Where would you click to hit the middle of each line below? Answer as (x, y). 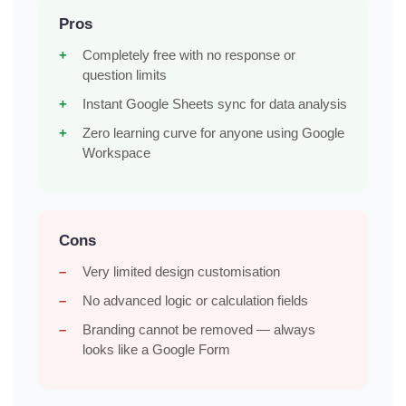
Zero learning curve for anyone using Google (213, 133)
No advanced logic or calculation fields (195, 301)
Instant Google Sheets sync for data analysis (215, 104)
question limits (125, 75)
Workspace (116, 153)
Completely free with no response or (189, 55)
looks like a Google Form (156, 350)
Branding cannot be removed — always (199, 330)
